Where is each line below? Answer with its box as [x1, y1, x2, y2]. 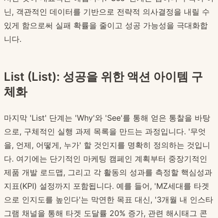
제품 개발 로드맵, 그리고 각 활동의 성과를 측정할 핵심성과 [4, 167, 212, 178]
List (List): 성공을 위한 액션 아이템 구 [4, 70, 203, 84]
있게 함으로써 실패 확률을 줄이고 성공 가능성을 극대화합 [4, 20, 208, 31]
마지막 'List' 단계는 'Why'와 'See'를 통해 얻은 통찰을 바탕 [4, 113, 210, 123]
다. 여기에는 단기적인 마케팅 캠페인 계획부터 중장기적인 [4, 154, 207, 164]
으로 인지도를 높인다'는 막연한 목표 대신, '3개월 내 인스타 [4, 195, 213, 205]
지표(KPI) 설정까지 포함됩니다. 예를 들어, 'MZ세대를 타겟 [4, 181, 209, 191]
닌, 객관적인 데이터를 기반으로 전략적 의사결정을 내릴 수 [4, 7, 210, 17]
